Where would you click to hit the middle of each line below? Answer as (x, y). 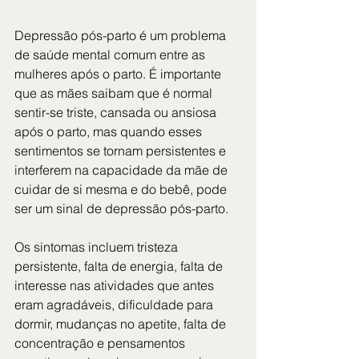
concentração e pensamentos (101, 343)
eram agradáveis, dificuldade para (115, 305)
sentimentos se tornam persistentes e (122, 151)
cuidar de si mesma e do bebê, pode (122, 190)
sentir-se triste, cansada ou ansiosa (117, 113)
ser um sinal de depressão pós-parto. (121, 209)
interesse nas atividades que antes (116, 286)
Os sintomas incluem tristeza (98, 247)
